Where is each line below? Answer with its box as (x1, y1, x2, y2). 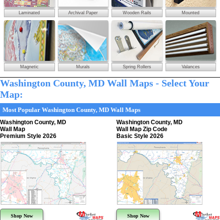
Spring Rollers (122, 64, 151, 70)
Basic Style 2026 (116, 133, 164, 140)
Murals (76, 64, 90, 70)
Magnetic (20, 64, 39, 70)
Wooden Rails (122, 10, 151, 15)
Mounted (182, 10, 200, 15)
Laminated (19, 10, 40, 15)
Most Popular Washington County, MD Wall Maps (2, 106, 140, 114)
